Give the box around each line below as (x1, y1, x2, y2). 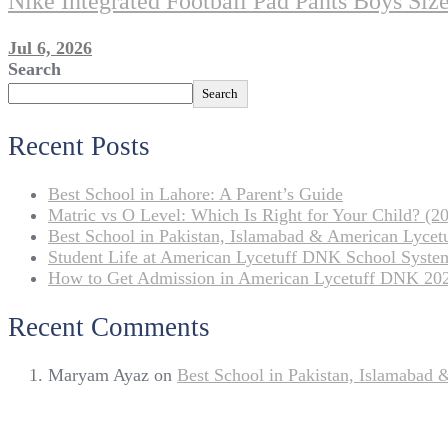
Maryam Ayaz (48, 365, 149, 386)
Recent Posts (8, 130, 150, 161)
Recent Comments (8, 311, 210, 342)
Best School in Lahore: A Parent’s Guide (48, 184, 343, 205)
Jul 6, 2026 (8, 38, 92, 59)
